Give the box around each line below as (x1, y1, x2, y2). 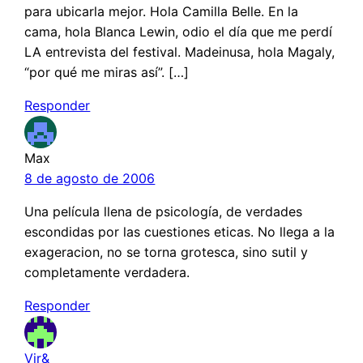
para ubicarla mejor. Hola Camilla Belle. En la (24, 3, 299, 20)
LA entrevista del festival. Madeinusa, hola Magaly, (24, 44, 335, 61)
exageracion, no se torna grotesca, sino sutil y (24, 244, 309, 261)
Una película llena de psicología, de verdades (24, 203, 303, 220)
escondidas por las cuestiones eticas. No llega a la (24, 224, 335, 241)
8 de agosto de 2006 (24, 170, 156, 187)
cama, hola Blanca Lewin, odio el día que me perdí (24, 23, 333, 41)
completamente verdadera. (24, 264, 190, 281)
